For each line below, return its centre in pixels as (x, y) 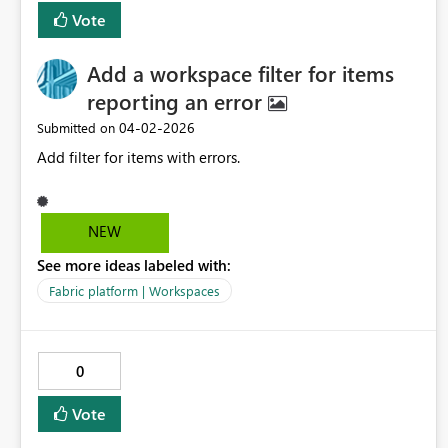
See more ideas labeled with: (134, 265)
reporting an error (177, 101)
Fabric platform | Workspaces (134, 291)
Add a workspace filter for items (240, 73)
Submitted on (76, 128)
